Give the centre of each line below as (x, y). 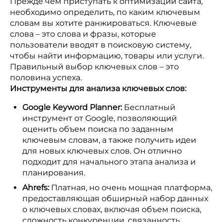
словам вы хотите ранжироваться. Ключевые (103, 23)
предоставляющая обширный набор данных (115, 198)
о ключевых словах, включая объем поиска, (112, 209)
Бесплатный (149, 107)
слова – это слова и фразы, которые (83, 34)
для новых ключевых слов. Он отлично (102, 151)
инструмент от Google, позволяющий (100, 118)
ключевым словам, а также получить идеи (109, 140)
